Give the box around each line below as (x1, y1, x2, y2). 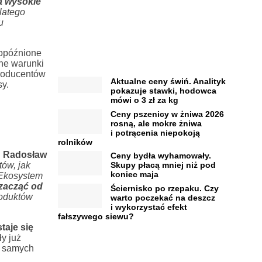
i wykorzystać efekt (110, 202, 187, 212)
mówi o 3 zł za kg (110, 95, 178, 105)
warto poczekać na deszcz (110, 192, 215, 202)
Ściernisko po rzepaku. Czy (110, 183, 219, 193)
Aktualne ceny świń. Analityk (110, 77, 226, 87)
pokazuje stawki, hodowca (110, 86, 216, 96)
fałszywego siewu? (57, 211, 134, 221)
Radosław (2, 150, 47, 160)
